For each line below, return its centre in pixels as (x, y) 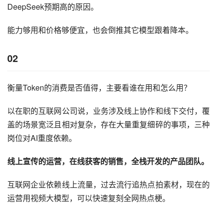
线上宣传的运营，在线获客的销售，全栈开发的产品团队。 (108, 161)
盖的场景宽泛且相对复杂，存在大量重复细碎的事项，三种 (108, 124)
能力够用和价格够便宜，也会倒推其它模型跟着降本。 (100, 30)
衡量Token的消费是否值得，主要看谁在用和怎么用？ (99, 87)
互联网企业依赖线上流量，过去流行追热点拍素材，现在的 (108, 184)
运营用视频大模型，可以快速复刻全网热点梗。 (89, 198)
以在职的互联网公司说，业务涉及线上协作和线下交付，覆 (108, 110)
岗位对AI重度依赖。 (42, 138)
